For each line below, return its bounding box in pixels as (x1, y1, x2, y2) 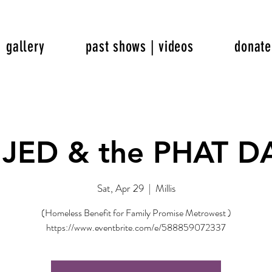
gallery (6, 38, 45, 55)
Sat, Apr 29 (97, 180, 144, 195)
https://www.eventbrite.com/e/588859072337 (46, 220, 226, 234)
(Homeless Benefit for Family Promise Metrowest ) (41, 205, 231, 220)
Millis (155, 180, 175, 195)
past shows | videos (86, 38, 194, 55)
